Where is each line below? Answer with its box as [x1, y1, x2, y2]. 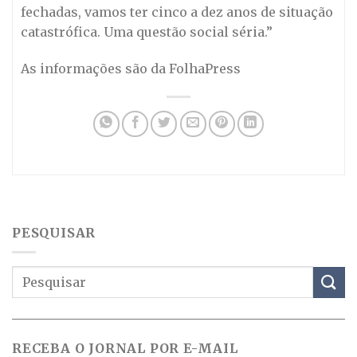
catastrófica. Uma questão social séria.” [21, 23, 273, 40]
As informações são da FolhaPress [21, 60, 241, 76]
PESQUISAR [12, 224, 96, 241]
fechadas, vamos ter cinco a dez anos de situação [21, 3, 333, 20]
